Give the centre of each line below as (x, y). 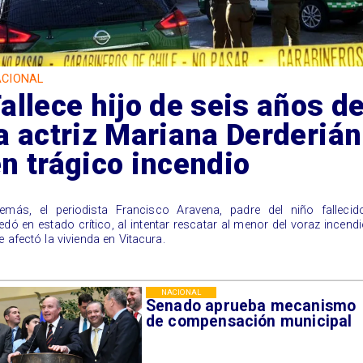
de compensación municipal (249, 322)
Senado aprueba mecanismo (251, 306)
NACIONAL (181, 292)
